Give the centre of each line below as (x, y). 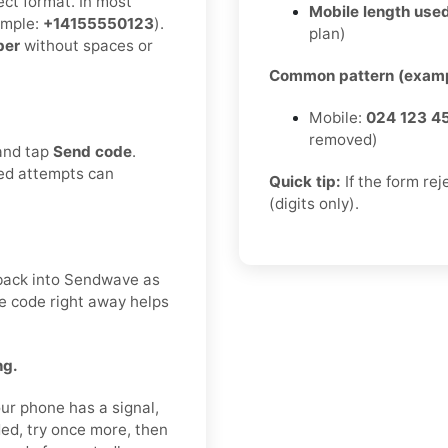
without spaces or (86, 46)
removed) (343, 140)
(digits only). (314, 204)
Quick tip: (305, 182)
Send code (92, 152)
